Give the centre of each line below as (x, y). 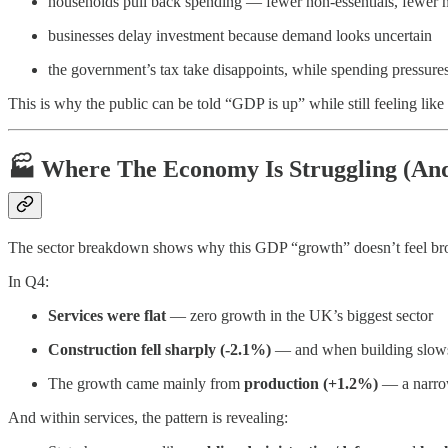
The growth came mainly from (146, 384)
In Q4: (28, 282)
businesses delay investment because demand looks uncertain (240, 36)
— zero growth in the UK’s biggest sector (299, 316)
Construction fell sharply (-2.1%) (159, 350)
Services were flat (107, 316)
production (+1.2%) (311, 384)
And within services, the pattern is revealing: (148, 418)
